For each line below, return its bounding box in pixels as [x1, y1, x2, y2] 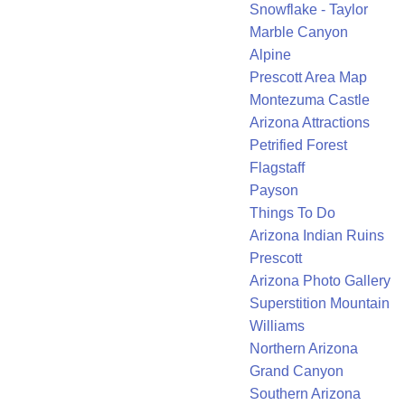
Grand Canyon [250, 363, 344, 380]
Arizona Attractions [250, 115, 370, 131]
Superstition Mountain [250, 296, 390, 312]
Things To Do [250, 205, 335, 221]
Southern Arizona [250, 386, 361, 402]
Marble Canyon [250, 24, 348, 41]
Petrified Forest [250, 137, 347, 154]
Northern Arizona [250, 341, 358, 357]
